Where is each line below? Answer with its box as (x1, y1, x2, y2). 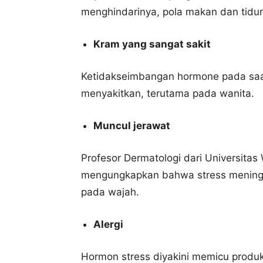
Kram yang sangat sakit (93, 38, 211, 50)
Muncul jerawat (93, 120, 170, 132)
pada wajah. (81, 186, 139, 198)
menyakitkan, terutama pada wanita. (81, 87, 254, 100)
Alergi (93, 218, 123, 231)
